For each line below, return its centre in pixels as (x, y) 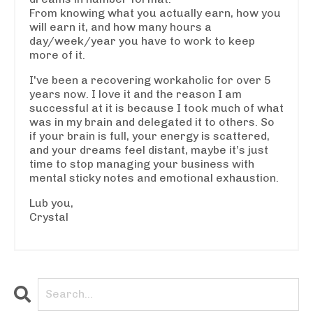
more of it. (57, 54)
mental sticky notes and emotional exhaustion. (154, 177)
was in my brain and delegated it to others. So (152, 122)
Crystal (49, 217)
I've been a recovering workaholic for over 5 (150, 80)
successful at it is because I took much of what (156, 108)
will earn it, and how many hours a (121, 27)
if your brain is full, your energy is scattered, (150, 136)
